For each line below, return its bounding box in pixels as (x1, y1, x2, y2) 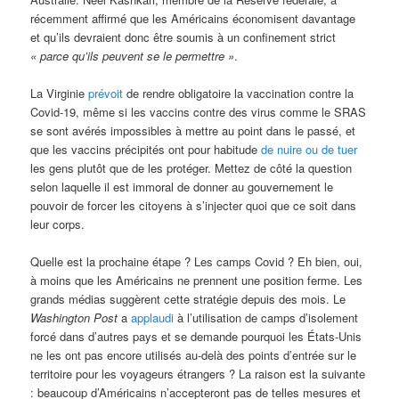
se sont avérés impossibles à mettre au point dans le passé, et (30, 121, 356, 139)
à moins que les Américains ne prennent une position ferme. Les (30, 271, 363, 289)
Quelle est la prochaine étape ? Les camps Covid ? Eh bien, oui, (30, 252, 363, 270)
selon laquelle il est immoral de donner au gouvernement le (30, 177, 334, 195)
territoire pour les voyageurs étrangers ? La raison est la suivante (30, 364, 366, 382)
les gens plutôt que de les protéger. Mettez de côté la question (30, 159, 353, 176)
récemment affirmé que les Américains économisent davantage (30, 9, 356, 27)
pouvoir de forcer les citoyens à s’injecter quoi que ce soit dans (30, 196, 357, 214)
